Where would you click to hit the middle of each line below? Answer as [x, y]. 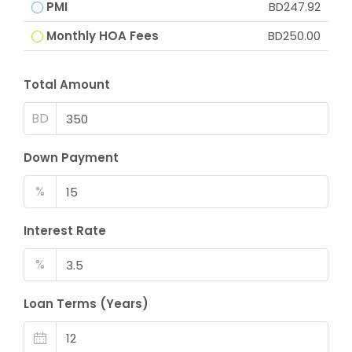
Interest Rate [65, 231]
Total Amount [67, 84]
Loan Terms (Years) [86, 304]
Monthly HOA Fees [103, 36]
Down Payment [71, 158]
